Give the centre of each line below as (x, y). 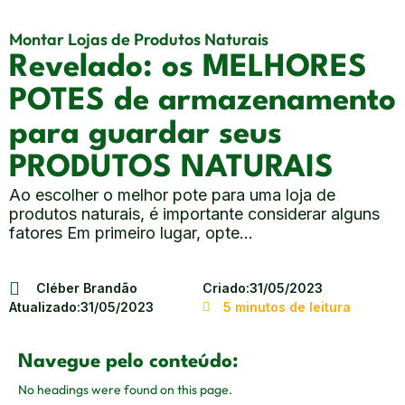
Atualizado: (45, 307)
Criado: (226, 288)
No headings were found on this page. (125, 390)
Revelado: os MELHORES (188, 68)
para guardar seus (146, 135)
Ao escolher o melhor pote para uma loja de (172, 195)
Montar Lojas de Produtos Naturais (139, 39)
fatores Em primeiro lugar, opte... (131, 233)
